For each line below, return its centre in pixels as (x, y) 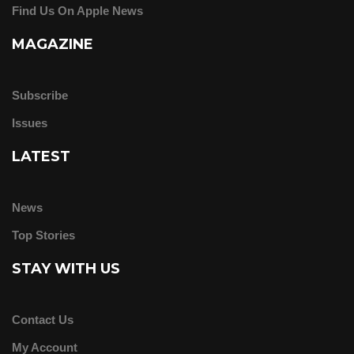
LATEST (41, 156)
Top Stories (43, 235)
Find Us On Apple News (77, 10)
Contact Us (43, 319)
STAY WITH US (66, 268)
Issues (30, 122)
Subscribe (40, 95)
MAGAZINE (53, 44)
